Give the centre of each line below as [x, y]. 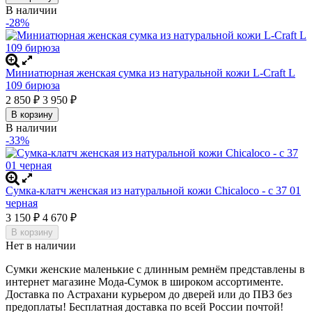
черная [22, 203]
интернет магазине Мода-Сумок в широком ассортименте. [145, 281]
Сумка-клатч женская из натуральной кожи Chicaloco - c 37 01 [153, 190]
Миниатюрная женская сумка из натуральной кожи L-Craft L [150, 72]
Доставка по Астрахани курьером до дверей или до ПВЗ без [149, 294]
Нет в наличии [41, 245]
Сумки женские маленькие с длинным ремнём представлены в [155, 269]
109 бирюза [33, 85]
